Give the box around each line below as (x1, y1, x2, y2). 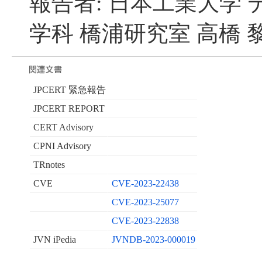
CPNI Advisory (33, 141, 91, 151)
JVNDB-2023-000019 (111, 235, 195, 245)
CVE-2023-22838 (111, 216, 179, 226)
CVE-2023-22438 (111, 178, 179, 189)
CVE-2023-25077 (111, 197, 179, 208)
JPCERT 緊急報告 (33, 85, 106, 95)
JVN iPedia (33, 235, 76, 245)
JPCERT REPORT (33, 104, 105, 114)
